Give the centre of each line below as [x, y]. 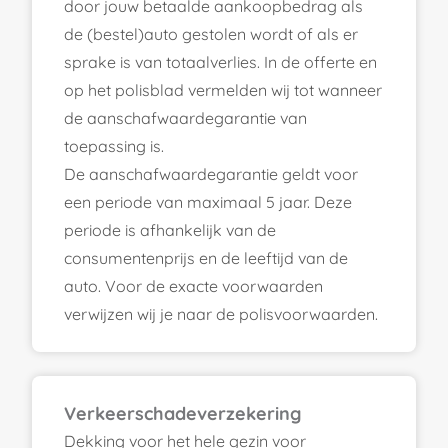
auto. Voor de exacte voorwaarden [193, 285]
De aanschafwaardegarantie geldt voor [211, 173]
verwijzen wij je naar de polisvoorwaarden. [221, 313]
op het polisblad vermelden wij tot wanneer [223, 89]
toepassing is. [114, 145]
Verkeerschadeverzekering [182, 413]
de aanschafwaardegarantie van [185, 117]
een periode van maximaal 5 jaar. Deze [208, 201]
